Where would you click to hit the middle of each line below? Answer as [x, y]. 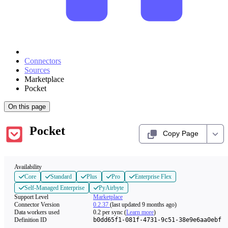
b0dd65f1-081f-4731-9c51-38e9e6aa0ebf [157, 220]
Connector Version [37, 205]
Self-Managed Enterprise [54, 188]
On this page [27, 107]
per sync [112, 212]
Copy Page [181, 133]
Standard [61, 177]
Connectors [43, 61]
